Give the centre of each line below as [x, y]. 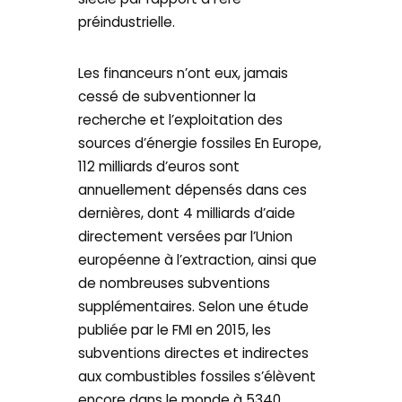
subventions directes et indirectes [194, 354]
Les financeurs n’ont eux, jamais [184, 74]
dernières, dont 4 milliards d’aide [187, 214]
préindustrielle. [129, 22]
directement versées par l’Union [186, 237]
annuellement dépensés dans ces [193, 190]
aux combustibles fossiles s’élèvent [197, 377]
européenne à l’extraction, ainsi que [198, 260]
